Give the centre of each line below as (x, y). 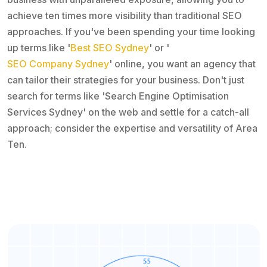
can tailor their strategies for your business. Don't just (126, 80)
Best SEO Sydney (110, 47)
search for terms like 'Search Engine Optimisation (118, 96)
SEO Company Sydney (58, 63)
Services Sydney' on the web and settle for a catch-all (128, 112)
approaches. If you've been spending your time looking (131, 31)
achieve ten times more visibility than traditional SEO (125, 15)
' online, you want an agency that (182, 63)
